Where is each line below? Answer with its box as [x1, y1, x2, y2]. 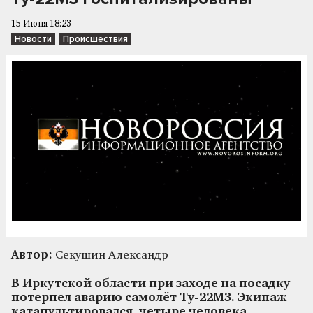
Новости [15, 34, 52, 45]
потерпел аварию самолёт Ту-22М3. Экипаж [11, 291, 287, 304]
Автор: [11, 249, 52, 261]
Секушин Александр [52, 249, 168, 261]
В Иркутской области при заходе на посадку [11, 277, 290, 290]
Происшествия [63, 34, 128, 45]
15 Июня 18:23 [11, 20, 71, 29]
